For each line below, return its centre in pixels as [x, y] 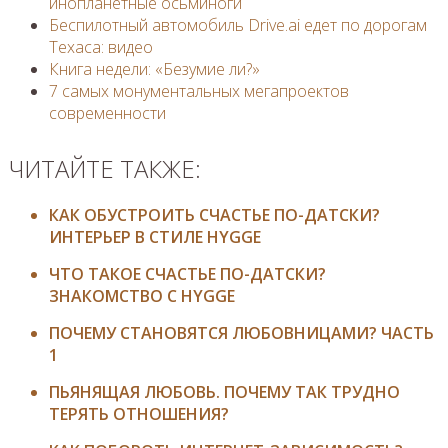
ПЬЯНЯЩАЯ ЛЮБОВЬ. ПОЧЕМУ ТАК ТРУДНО [224, 391]
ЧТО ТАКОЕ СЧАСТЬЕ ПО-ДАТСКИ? [187, 273]
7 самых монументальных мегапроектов [198, 90]
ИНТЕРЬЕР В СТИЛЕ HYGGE [154, 236]
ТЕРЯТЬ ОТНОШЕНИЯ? [138, 413]
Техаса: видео [100, 46]
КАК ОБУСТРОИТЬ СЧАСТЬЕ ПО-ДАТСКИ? [214, 214]
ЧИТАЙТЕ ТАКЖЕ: [104, 168]
